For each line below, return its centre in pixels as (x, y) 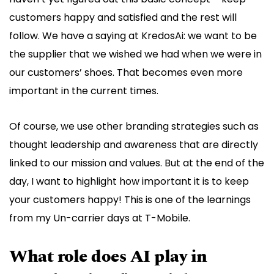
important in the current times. (84, 91)
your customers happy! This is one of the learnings (130, 200)
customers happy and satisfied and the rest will (123, 18)
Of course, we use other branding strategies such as (134, 127)
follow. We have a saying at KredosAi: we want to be (133, 36)
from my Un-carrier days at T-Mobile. (100, 218)
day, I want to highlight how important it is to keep (129, 182)
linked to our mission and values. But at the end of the (137, 163)
